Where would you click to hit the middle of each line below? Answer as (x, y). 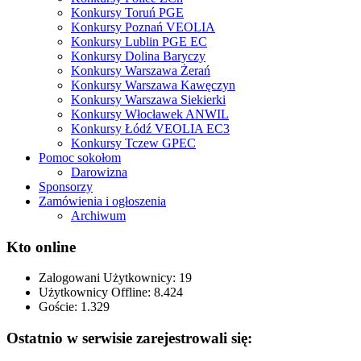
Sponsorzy (66, 187)
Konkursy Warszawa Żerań (141, 71)
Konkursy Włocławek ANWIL (150, 114)
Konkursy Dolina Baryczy (138, 56)
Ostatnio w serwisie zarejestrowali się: (129, 338)
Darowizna (99, 172)
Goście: (60, 307)
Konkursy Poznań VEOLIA (143, 27)
